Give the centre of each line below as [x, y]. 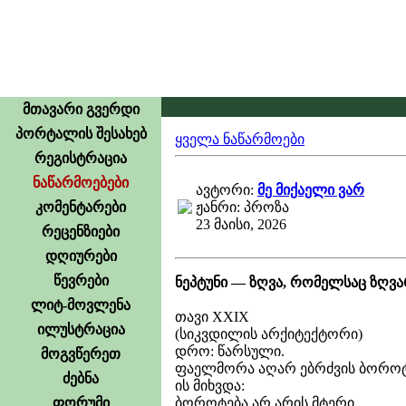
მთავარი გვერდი [81, 109]
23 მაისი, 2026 [241, 224]
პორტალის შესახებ [81, 134]
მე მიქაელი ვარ [311, 190]
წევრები [81, 280]
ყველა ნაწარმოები [240, 139]
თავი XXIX [212, 316]
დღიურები [81, 256]
